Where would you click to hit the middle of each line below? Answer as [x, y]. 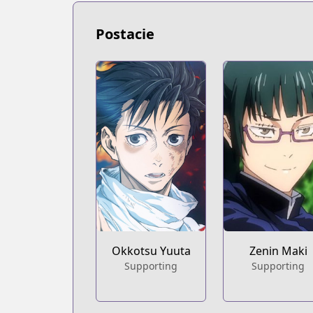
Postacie [125, 34]
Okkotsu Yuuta [151, 251]
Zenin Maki [278, 251]
